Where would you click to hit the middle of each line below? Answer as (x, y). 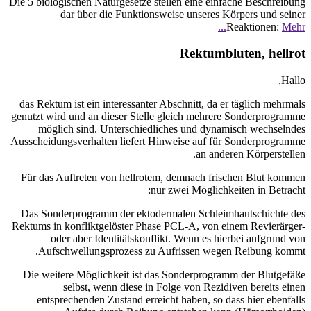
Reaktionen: (254, 26)
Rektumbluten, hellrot (243, 53)
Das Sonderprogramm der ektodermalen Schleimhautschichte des (163, 213)
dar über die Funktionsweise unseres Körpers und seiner (183, 14)
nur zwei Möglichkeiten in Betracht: (228, 190)
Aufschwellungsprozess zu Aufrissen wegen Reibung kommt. (172, 251)
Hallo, (293, 80)
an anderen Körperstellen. (251, 153)
